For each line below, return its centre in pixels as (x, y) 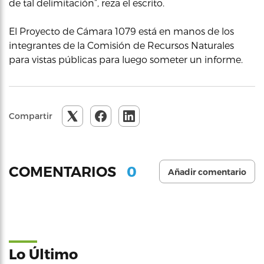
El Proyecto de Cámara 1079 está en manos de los (121, 31)
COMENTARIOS (64, 171)
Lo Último (43, 254)
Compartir (31, 116)
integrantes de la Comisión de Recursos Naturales (121, 45)
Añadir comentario (207, 172)
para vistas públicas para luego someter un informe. (126, 60)
